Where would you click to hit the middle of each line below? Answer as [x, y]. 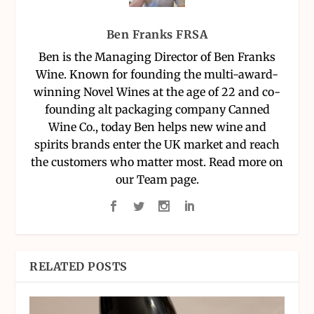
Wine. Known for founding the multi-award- [157, 74]
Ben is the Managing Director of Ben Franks [157, 56]
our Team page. [157, 179]
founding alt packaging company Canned [157, 109]
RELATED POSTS [78, 266]
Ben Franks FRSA [157, 34]
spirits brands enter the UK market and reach [157, 144]
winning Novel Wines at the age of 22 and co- [157, 91]
